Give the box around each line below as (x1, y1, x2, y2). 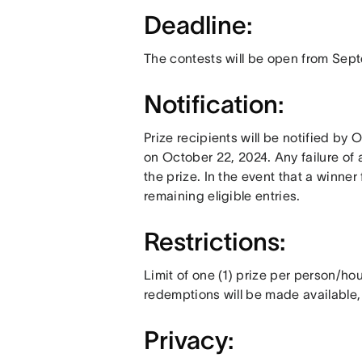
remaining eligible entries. (143, 188, 301, 203)
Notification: (143, 90, 289, 118)
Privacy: (143, 326, 239, 354)
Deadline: (143, 11, 258, 39)
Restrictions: (143, 228, 291, 255)
